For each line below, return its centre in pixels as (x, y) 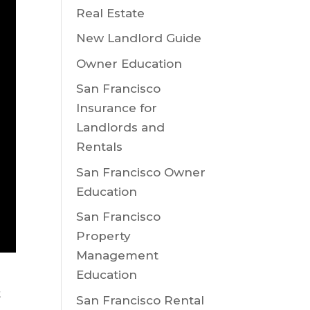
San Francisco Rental (140, 300)
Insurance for (117, 108)
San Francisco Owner (141, 172)
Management (118, 255)
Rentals (100, 147)
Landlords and (121, 127)
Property (104, 236)
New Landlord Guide (139, 38)
